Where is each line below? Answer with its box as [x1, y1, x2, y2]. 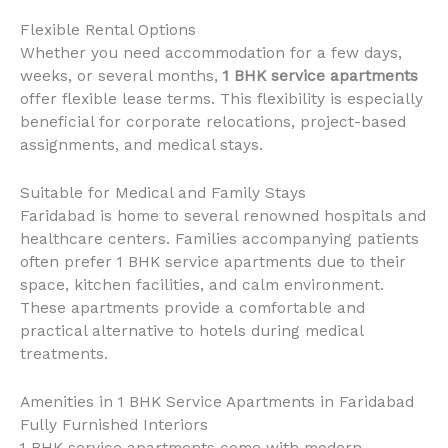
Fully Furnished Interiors [20, 415, 208, 434]
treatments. [20, 344, 108, 363]
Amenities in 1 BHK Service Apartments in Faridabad [20, 392, 414, 411]
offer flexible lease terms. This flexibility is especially [20, 90, 423, 109]
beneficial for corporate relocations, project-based [20, 113, 406, 132]
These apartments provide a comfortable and [20, 298, 365, 317]
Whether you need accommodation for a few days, [20, 44, 402, 63]
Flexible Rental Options [20, 21, 196, 40]
